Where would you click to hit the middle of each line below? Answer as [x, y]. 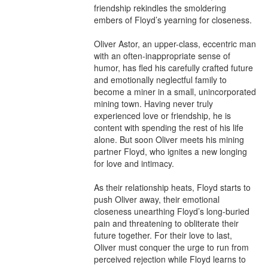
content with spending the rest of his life [169, 127]
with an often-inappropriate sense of [162, 55]
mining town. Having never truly [153, 103]
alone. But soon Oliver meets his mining [169, 139]
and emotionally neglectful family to [160, 79]
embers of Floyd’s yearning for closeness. [173, 19]
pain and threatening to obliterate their [166, 223]
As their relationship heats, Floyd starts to [172, 187]
